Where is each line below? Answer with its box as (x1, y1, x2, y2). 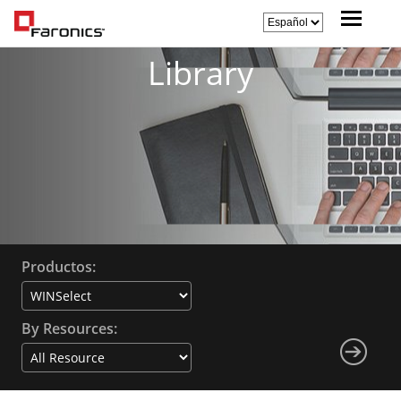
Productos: (21, 257, 96, 277)
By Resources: (21, 319, 117, 338)
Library (148, 51, 253, 95)
